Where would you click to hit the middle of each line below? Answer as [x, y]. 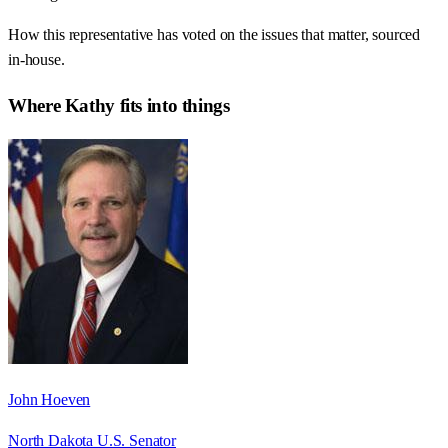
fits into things [172, 105]
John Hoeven [49, 399]
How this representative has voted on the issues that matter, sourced [214, 35]
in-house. [36, 60]
